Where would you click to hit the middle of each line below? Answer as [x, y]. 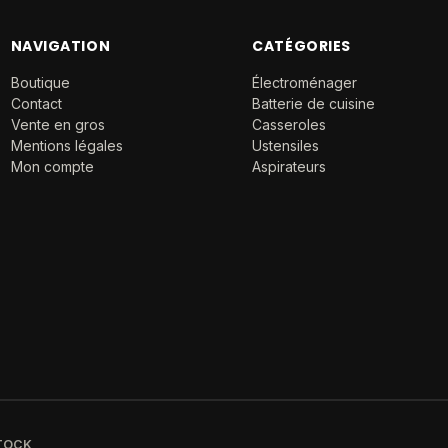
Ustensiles [286, 145]
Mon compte [52, 166]
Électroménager [305, 82]
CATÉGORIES [301, 46]
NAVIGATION [60, 46]
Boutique [40, 82]
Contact [36, 103]
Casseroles [289, 124]
